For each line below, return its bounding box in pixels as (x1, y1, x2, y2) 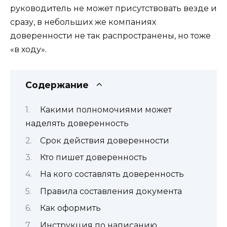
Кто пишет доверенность (40, 153, 147, 163)
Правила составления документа (40, 186, 182, 196)
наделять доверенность (25, 119, 129, 129)
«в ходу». (10, 44, 47, 54)
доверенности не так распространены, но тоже (10, 30, 211, 41)
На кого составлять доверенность (40, 169, 184, 179)
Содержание (25, 79, 89, 90)
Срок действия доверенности (40, 135, 169, 145)
